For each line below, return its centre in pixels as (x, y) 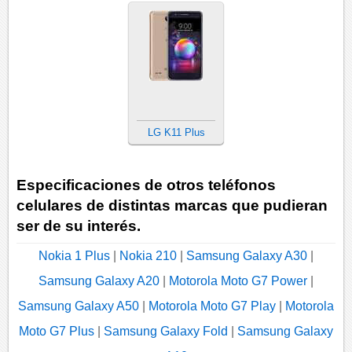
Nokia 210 (148, 255)
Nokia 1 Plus (74, 255)
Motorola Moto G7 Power (238, 280)
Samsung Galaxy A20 (99, 280)
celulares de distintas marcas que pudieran (172, 206)
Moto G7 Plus (57, 331)
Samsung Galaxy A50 (79, 306)
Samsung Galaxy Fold (166, 331)
